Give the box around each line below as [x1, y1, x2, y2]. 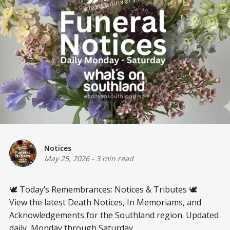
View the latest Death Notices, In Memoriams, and [9, 196, 201, 208]
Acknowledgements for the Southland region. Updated [9, 209, 219, 221]
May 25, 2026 [44, 154, 89, 164]
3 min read [96, 154, 133, 164]
